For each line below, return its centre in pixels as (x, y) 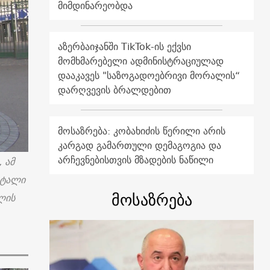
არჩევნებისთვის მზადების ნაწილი (136, 160)
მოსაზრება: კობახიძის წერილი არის (142, 131)
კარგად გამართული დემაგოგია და (140, 146)
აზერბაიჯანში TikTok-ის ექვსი (125, 47)
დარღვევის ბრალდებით (115, 90)
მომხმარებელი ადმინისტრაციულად (141, 61)
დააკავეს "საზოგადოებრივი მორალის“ (149, 76)
